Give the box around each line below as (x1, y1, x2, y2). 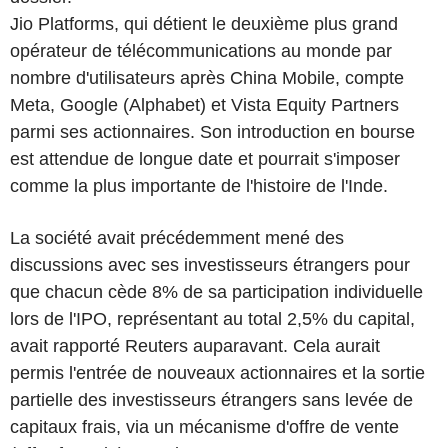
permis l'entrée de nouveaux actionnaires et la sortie (10, 362, 425, 383)
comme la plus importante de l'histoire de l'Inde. (10, 175, 388, 196)
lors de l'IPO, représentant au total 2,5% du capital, (10, 308, 415, 329)
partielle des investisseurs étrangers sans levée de (10, 389, 413, 410)
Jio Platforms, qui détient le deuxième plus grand (10, 13, 398, 34)
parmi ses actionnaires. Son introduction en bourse (10, 121, 415, 142)
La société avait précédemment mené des (10, 227, 344, 248)
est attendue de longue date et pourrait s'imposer (10, 148, 400, 169)
